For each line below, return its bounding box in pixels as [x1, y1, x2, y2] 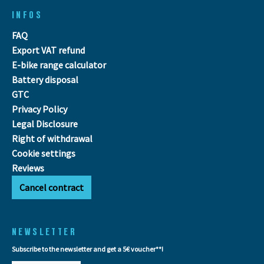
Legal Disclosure [12, 117, 78, 130]
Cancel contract [19, 181, 84, 193]
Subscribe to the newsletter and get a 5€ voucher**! [12, 244, 163, 253]
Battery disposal [12, 73, 78, 85]
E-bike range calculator [12, 58, 106, 71]
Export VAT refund [12, 44, 85, 56]
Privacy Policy [12, 103, 67, 115]
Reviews [12, 161, 44, 174]
